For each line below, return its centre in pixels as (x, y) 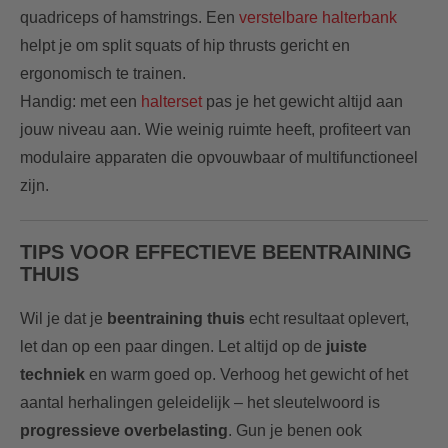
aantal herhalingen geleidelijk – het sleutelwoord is (200, 402)
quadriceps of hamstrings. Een (129, 17)
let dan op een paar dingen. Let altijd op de (173, 346)
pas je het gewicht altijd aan (302, 101)
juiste (346, 346)
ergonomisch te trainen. (103, 73)
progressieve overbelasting (124, 430)
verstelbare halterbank (318, 17)
